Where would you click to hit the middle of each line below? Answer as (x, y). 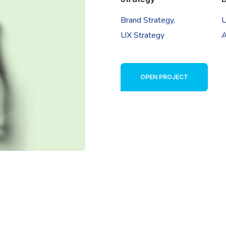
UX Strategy (143, 35)
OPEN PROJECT (164, 77)
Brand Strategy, (148, 20)
